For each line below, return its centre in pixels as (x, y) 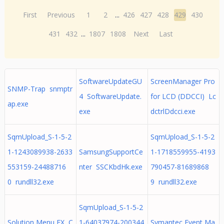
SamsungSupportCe (111, 152)
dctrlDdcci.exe (173, 111)
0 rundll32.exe (30, 182)
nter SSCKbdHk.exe (110, 167)
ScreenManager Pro (182, 81)
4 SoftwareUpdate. (110, 96)
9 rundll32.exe (173, 182)
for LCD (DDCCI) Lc (183, 96)
